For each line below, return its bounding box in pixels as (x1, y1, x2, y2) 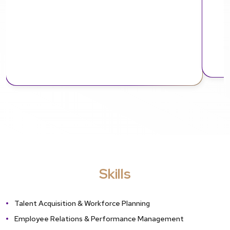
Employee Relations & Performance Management (14, 214, 184, 224)
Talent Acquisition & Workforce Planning (14, 198, 150, 208)
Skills (99, 164, 131, 183)
